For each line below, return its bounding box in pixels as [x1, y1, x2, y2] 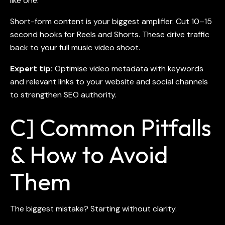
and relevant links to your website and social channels [10, 76, 208, 87]
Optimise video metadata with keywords [55, 63, 203, 74]
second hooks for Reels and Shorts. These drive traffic [10, 29, 209, 40]
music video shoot [71, 42, 139, 53]
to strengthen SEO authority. [10, 89, 117, 100]
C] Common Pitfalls [10, 112, 211, 142]
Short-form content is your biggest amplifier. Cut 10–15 [10, 16, 212, 27]
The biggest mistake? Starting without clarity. [10, 203, 177, 214]
